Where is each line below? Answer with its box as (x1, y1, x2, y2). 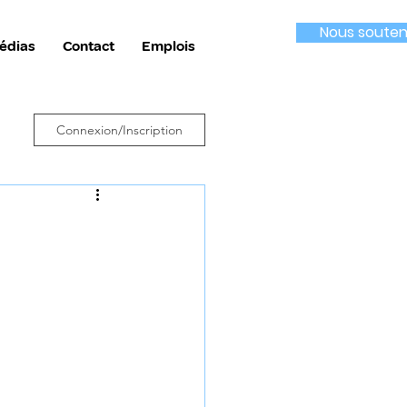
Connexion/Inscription (56, 122, 183, 138)
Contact (63, 37, 114, 55)
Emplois (142, 37, 195, 55)
